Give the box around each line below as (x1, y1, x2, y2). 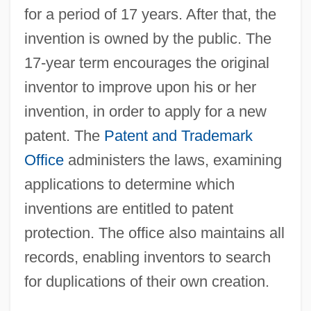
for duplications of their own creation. (24, 273, 269, 291)
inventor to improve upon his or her (24, 78, 256, 96)
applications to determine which (24, 176, 235, 194)
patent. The (24, 127, 104, 145)
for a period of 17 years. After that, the (24, 6, 276, 24)
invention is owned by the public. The (24, 30, 271, 48)
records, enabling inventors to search (24, 249, 271, 267)
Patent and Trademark (103, 127, 253, 145)
